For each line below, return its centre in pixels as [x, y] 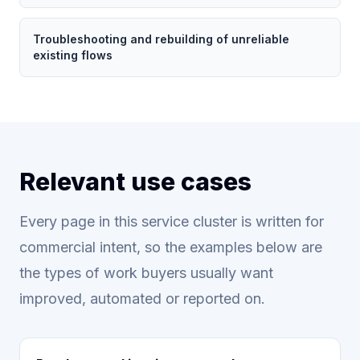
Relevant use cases [135, 182]
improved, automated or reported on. [142, 299]
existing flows [73, 55]
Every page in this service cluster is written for [172, 221]
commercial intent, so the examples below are [171, 247]
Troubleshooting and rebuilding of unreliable [161, 39]
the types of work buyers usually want [146, 273]
